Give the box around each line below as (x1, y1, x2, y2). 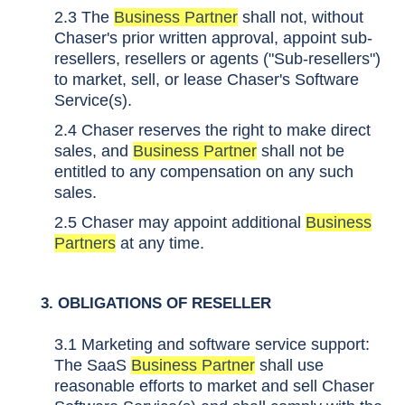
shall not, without (238, 8, 363, 26)
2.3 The (54, 8, 114, 26)
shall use (255, 356, 324, 374)
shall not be (257, 142, 344, 160)
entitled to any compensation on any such (54, 163, 353, 181)
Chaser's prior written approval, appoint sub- (54, 29, 372, 47)
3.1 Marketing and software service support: (54, 335, 370, 353)
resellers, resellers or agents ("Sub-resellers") (54, 50, 381, 68)
